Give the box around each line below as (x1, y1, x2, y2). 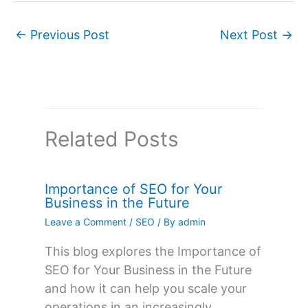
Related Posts (45, 126, 179, 151)
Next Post (220, 27, 281, 42)
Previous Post (27, 27, 109, 42)
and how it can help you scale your (45, 280, 247, 296)
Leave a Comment (45, 215, 126, 228)
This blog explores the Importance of (45, 243, 261, 258)
